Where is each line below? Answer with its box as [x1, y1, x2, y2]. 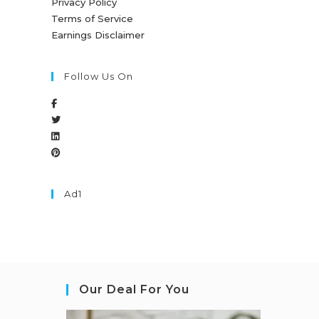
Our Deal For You [79, 283, 190, 296]
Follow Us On [64, 70, 134, 82]
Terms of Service [51, 13, 134, 24]
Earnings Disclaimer [51, 29, 145, 41]
